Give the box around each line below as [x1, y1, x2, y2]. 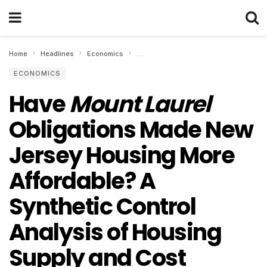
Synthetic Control [9, 191, 196, 222]
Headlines [41, 49, 74, 58]
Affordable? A [9, 165, 156, 197]
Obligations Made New [9, 114, 253, 145]
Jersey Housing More [9, 139, 235, 171]
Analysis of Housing [9, 216, 222, 248]
